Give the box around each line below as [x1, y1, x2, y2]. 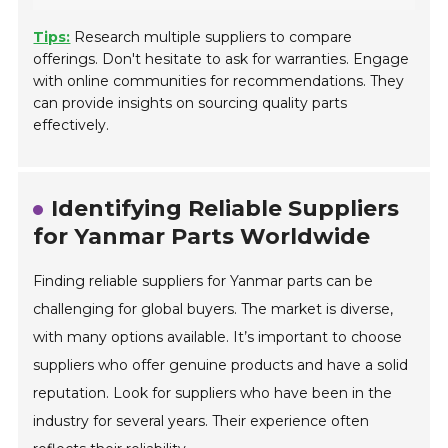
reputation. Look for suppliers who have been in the [33, 383, 393, 402]
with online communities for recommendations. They [33, 71, 405, 90]
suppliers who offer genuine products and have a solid [33, 355, 409, 374]
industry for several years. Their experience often [33, 411, 370, 430]
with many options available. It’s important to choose [33, 327, 403, 346]
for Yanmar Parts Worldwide [33, 222, 371, 250]
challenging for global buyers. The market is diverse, [33, 299, 394, 318]
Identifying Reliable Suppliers [51, 194, 400, 222]
